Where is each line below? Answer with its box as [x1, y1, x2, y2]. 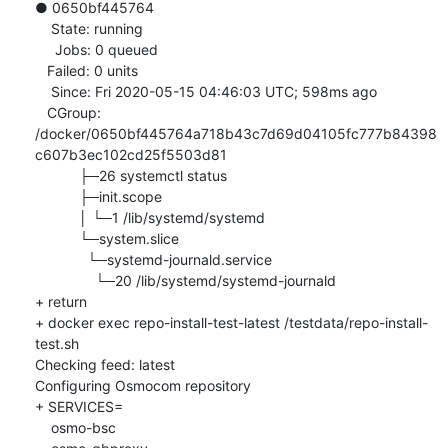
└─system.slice [34, 229, 79, 247]
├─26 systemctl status [34, 166, 79, 184]
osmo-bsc [34, 418, 51, 436]
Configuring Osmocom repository [34, 376, 251, 394]
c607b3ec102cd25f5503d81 [34, 145, 227, 163]
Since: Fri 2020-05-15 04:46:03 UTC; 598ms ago [34, 82, 51, 100]
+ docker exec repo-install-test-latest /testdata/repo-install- [34, 313, 428, 331]
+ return [34, 292, 87, 310]
